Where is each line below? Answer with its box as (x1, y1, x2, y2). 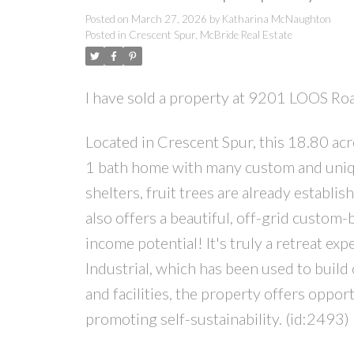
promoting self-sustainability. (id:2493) (85, 309, 349, 329)
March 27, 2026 (130, 13, 207, 26)
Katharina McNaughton (221, 13, 331, 26)
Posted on (85, 13, 131, 26)
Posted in (85, 28, 126, 42)
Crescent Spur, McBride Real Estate (128, 28, 292, 42)
